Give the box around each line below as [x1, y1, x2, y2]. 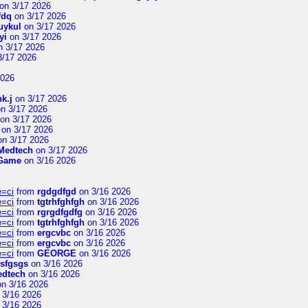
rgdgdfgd [37, 186, 76, 197]
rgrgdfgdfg [37, 207, 82, 217]
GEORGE [37, 248, 76, 258]
